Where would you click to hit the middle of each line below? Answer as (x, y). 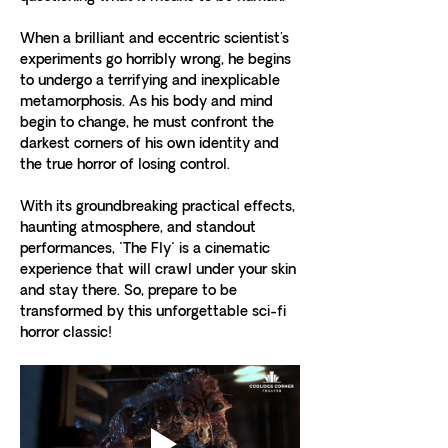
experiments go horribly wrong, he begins (157, 60)
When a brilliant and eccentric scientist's (156, 39)
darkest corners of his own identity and (151, 144)
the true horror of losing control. (125, 165)
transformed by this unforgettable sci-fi (155, 312)
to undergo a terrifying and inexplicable (152, 81)
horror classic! (66, 333)
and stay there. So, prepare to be (130, 291)
